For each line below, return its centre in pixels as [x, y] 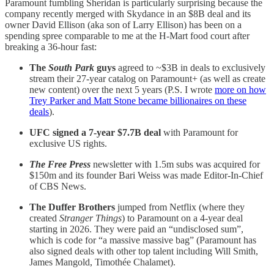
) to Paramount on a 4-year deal [182, 218]
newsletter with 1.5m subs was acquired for [176, 164]
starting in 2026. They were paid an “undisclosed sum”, [136, 229]
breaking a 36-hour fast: [51, 46]
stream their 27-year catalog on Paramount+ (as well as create [147, 78]
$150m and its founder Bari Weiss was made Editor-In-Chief [146, 175]
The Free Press [61, 164]
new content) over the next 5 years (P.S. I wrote [122, 89]
